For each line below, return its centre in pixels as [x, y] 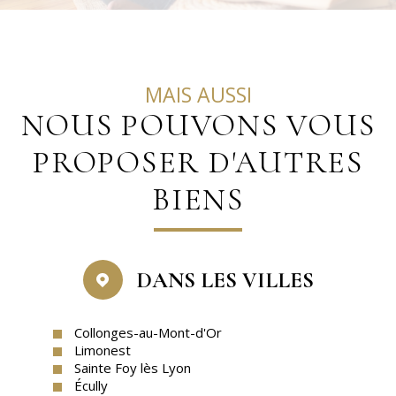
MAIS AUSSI [207, 94]
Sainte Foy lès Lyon [133, 367]
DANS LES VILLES [225, 280]
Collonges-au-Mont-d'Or [148, 332]
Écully [91, 385]
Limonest [103, 350]
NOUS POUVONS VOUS [198, 125]
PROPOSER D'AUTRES [198, 162]
